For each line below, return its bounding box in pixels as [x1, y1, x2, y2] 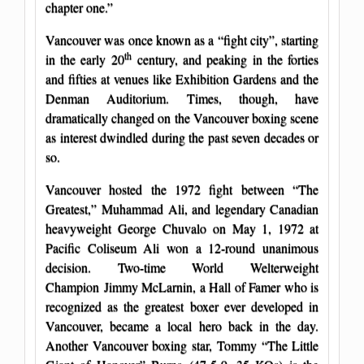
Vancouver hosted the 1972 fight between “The [45, 180, 318, 197]
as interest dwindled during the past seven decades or [45, 128, 318, 145]
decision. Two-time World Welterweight [45, 258, 318, 275]
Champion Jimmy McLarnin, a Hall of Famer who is [45, 277, 318, 295]
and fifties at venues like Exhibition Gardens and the [45, 69, 318, 87]
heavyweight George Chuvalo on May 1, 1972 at [45, 219, 318, 236]
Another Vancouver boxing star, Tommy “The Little [45, 336, 318, 353]
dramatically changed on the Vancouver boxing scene [45, 108, 318, 126]
